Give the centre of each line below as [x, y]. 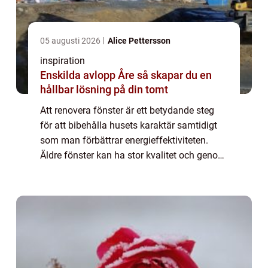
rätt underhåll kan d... [85, 170]
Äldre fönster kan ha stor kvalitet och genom [133, 155]
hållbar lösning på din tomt [104, 89]
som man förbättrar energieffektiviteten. [124, 140]
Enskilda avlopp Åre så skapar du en [89, 75]
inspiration [63, 60]
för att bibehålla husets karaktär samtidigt [129, 125]
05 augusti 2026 [71, 40]
